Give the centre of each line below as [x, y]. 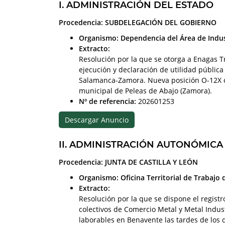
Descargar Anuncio [97, 120]
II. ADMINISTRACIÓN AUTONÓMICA [141, 144]
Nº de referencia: [107, 101]
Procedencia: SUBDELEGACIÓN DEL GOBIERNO [138, 22]
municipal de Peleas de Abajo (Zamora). [145, 90]
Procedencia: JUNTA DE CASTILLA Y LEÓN [128, 162]
